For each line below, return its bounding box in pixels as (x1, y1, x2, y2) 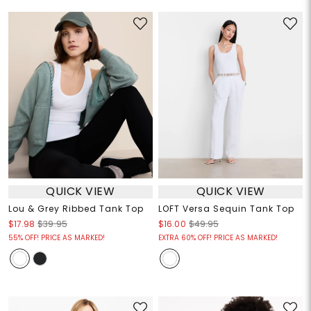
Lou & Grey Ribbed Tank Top (8, 202, 144, 215)
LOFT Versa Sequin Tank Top (158, 202, 294, 215)
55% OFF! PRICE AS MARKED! (8, 232, 105, 243)
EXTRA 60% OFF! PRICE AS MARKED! (158, 232, 278, 243)
